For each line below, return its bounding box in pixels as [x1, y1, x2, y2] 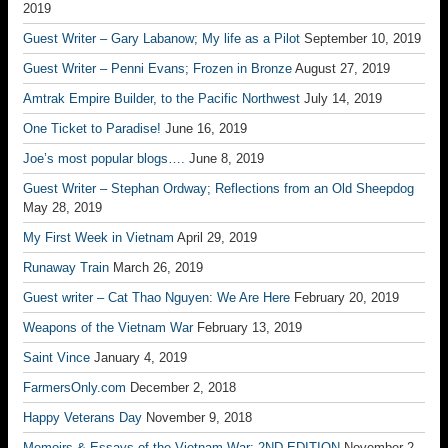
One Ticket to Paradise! [23, 121, 161, 136]
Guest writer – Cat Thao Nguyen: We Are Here [23, 290, 290, 305]
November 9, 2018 [146, 410, 252, 425]
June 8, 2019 [189, 151, 264, 166]
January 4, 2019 [94, 350, 187, 365]
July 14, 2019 [304, 91, 382, 106]
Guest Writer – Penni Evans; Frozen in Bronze [23, 61, 292, 76]
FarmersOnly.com [23, 380, 126, 395]
